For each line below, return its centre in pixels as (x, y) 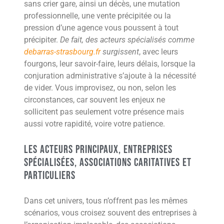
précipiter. (42, 39)
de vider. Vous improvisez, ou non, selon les (100, 87)
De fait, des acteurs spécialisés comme (127, 39)
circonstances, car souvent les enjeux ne (94, 99)
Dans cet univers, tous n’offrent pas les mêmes (106, 200)
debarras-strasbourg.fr (62, 51)
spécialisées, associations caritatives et (108, 162)
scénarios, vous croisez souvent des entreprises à (110, 212)
